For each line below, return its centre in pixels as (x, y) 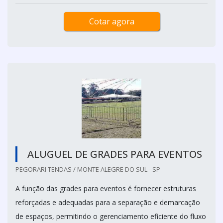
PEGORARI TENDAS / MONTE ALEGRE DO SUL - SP (88, 169)
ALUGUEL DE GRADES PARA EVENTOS (115, 154)
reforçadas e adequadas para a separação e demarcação (108, 202)
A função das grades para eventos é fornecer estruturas (106, 188)
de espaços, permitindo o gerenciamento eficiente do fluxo (111, 216)
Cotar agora (111, 21)
